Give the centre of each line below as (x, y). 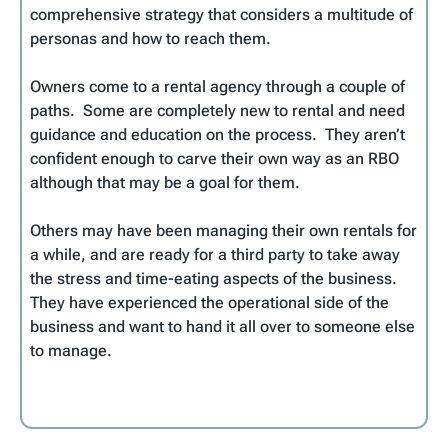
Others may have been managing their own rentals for (223, 230)
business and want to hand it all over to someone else (222, 326)
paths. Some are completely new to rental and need (217, 110)
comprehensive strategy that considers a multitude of (221, 14)
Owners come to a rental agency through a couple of (217, 86)
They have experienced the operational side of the (209, 302)
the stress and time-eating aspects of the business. (213, 278)
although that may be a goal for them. (169, 182)
